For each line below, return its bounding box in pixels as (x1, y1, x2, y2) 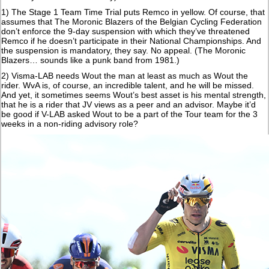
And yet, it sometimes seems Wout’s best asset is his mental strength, (1, 89, 267, 100)
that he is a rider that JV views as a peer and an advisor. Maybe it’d (1, 99, 256, 109)
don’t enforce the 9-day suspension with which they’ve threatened (1, 26, 250, 36)
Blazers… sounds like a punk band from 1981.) (1, 55, 180, 65)
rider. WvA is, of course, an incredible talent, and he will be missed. (1, 80, 255, 90)
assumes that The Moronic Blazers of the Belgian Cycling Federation (1, 16, 262, 26)
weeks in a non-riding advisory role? (1, 118, 139, 128)
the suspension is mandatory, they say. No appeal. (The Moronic (1, 45, 246, 55)
